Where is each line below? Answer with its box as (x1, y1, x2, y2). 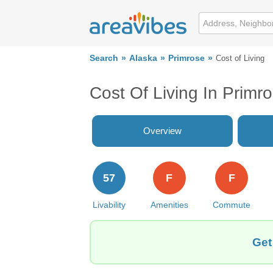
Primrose (168, 54, 205, 63)
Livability (93, 200, 126, 210)
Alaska (129, 54, 157, 63)
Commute (213, 200, 251, 210)
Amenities (150, 200, 188, 210)
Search (90, 54, 118, 63)
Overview (143, 126, 182, 136)
